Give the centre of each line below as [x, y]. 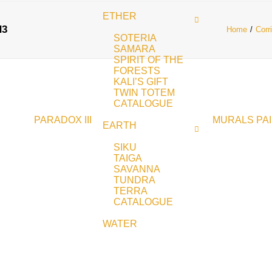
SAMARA [134, 49]
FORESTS [137, 71]
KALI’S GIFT [141, 82]
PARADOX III [63, 120]
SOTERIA [135, 38]
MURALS [233, 120]
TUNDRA [134, 180]
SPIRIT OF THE [148, 60]
